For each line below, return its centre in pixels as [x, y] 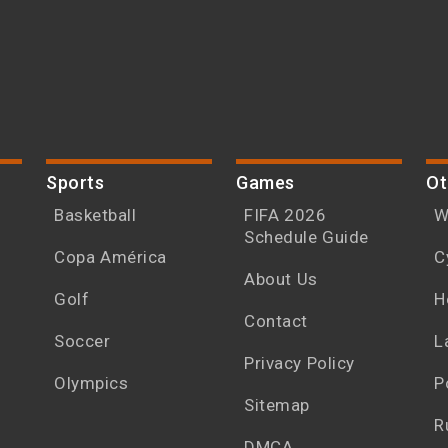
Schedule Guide [306, 237]
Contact [276, 321]
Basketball [95, 215]
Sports [75, 183]
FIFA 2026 [285, 215]
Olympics [91, 383]
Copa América [110, 257]
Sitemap [277, 405]
